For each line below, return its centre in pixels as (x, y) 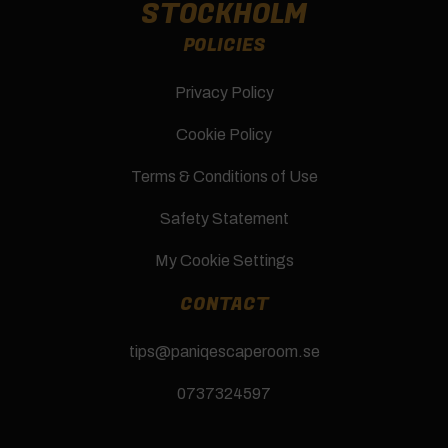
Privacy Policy (224, 92)
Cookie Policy (224, 134)
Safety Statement (224, 218)
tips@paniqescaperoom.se (224, 351)
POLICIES (224, 45)
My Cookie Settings (224, 260)
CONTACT (224, 304)
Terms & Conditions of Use (224, 176)
